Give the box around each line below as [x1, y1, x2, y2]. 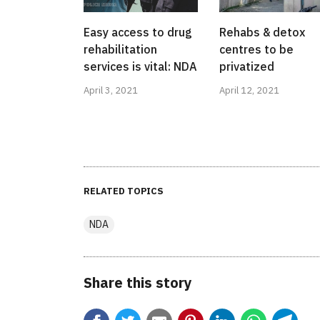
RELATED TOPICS [84, 185, 164, 198]
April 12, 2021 [219, 84, 279, 97]
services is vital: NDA [84, 59, 197, 74]
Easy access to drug [84, 25, 192, 40]
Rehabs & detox [219, 25, 305, 40]
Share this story [84, 273, 192, 293]
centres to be [219, 42, 294, 57]
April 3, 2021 [84, 84, 138, 97]
